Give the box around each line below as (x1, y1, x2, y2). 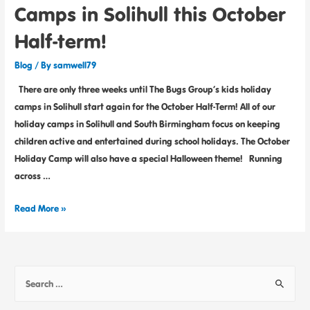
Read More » (15, 202, 67, 215)
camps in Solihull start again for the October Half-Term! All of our (15, 100, 276, 113)
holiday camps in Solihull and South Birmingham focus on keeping (15, 118, 281, 131)
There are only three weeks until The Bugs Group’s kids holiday (15, 83, 272, 96)
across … (15, 170, 51, 183)
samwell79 (53, 58, 97, 71)
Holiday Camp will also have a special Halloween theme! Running (15, 152, 283, 165)
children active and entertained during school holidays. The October (15, 135, 291, 148)
